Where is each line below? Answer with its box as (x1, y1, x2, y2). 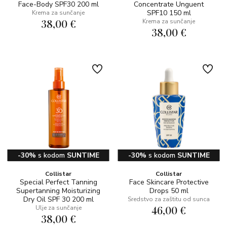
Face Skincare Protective (129, 177, 209, 187)
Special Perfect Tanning (19, 177, 97, 187)
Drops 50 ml (149, 186, 188, 196)
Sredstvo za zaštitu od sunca (128, 195, 210, 203)
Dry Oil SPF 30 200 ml (23, 195, 94, 204)
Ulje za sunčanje (35, 204, 82, 212)
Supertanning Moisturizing (16, 186, 100, 196)
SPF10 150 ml (146, 8, 191, 18)
